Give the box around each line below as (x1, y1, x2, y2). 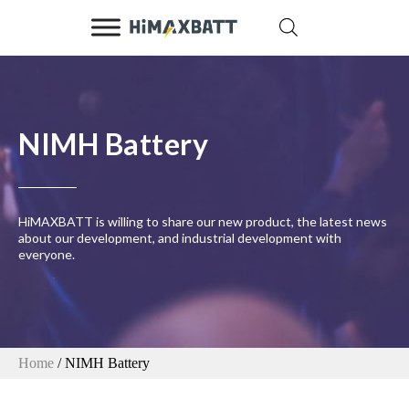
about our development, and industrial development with (18, 230, 341, 246)
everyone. (18, 246, 75, 263)
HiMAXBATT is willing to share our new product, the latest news (18, 214, 387, 230)
